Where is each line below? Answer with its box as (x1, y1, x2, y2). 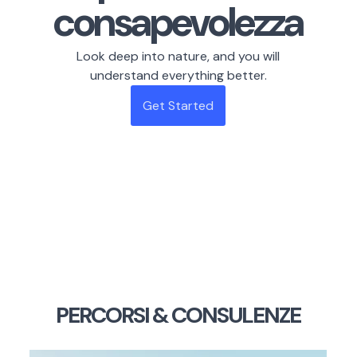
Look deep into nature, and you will (76, 48, 280, 65)
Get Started (143, 97, 214, 114)
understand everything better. (89, 67, 267, 84)
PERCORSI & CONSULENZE (56, 300, 301, 330)
